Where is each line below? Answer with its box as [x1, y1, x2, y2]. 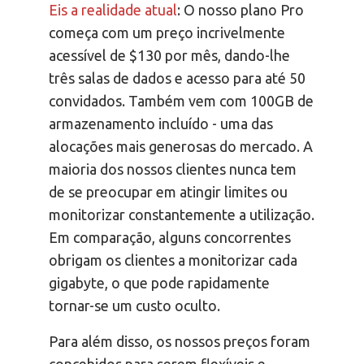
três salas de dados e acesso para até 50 [49, 70, 305, 87]
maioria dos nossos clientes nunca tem [49, 161, 297, 178]
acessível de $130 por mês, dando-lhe [49, 47, 290, 64]
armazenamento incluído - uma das [49, 115, 273, 132]
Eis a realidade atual [49, 2, 177, 19]
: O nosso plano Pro [177, 2, 304, 19]
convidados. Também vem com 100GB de [49, 93, 314, 110]
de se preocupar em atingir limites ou [49, 184, 288, 201]
